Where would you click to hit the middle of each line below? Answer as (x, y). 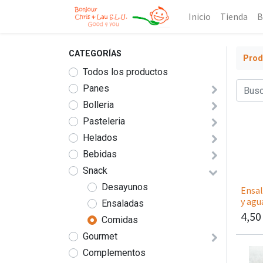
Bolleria (98, 105)
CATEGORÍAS (95, 54)
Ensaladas (123, 203)
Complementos (114, 253)
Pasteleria (104, 121)
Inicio (199, 16)
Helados (100, 138)
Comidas (120, 220)
